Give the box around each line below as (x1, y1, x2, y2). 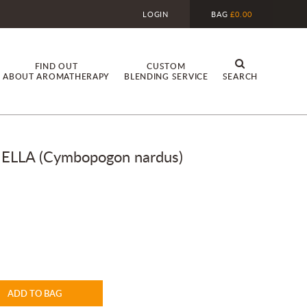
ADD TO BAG (8, 286, 62, 299)
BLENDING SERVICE (124, 71, 208, 83)
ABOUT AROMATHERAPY (3, 71, 110, 83)
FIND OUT (34, 60, 78, 73)
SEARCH (222, 71, 258, 83)
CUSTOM (147, 60, 186, 73)
